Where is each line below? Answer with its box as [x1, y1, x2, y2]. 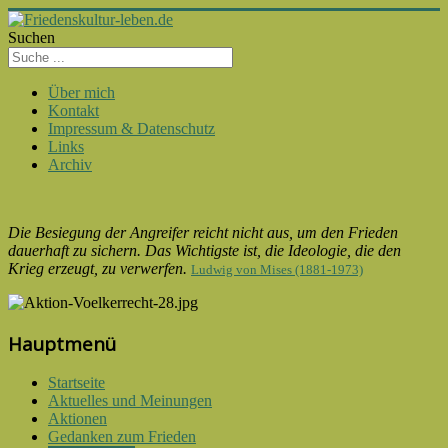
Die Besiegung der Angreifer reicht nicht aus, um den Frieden [8, 224, 398, 241]
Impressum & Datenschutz [48, 120, 215, 137]
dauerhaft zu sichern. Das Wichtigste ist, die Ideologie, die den [8, 242, 401, 259]
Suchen [8, 29, 55, 46]
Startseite [48, 374, 105, 392]
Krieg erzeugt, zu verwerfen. [8, 260, 187, 277]
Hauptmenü [8, 330, 116, 356]
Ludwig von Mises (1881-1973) [191, 262, 363, 277]
